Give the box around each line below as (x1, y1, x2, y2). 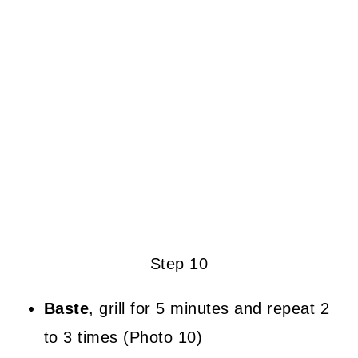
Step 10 (149, 254, 209, 272)
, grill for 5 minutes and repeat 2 (89, 299, 330, 317)
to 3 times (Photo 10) (43, 328, 203, 346)
